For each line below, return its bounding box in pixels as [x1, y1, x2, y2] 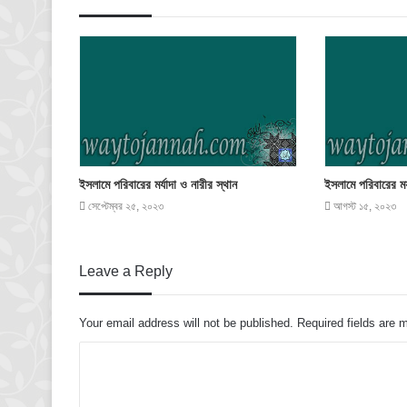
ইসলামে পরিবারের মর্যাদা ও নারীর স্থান [79, 176, 237, 192]
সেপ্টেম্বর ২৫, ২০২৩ [88, 199, 164, 213]
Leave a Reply [79, 263, 173, 279]
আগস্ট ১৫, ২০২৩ [333, 199, 396, 213]
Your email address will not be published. [79, 315, 293, 330]
